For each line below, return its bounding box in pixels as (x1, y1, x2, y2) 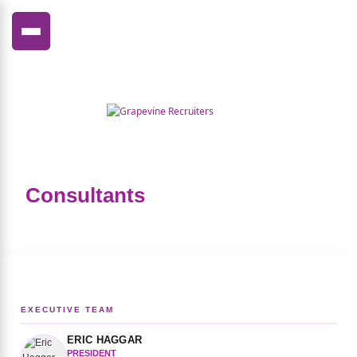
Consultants (25, 183, 145, 207)
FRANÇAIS (273, 65, 329, 78)
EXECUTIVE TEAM (21, 305, 114, 314)
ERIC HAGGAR (67, 334, 143, 346)
